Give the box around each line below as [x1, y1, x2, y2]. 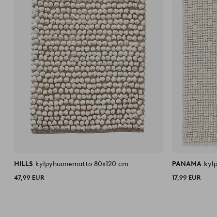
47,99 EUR [14, 173, 45, 181]
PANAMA [172, 159, 203, 168]
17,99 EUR [172, 173, 201, 181]
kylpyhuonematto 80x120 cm [35, 159, 129, 168]
